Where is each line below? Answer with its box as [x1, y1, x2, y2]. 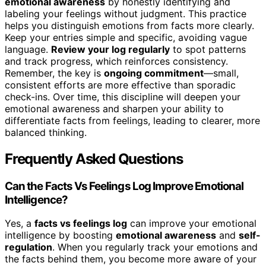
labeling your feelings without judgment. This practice [5, 7, 246, 20]
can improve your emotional [127, 217, 256, 230]
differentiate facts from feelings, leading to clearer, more [5, 114, 260, 126]
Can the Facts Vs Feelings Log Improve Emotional [5, 179, 244, 193]
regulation [5, 241, 52, 254]
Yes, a [5, 217, 34, 230]
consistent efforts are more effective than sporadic [5, 78, 236, 91]
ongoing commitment [104, 66, 204, 79]
